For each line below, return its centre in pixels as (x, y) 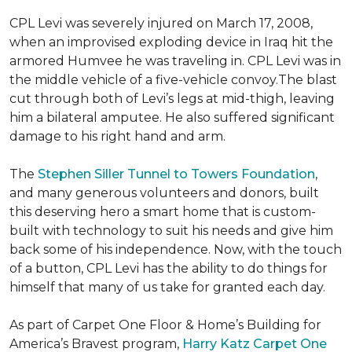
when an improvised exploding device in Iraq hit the (171, 42)
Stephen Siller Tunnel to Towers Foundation (176, 174)
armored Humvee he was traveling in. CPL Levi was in (175, 61)
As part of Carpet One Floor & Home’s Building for (165, 325)
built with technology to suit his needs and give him (171, 231)
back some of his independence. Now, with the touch (176, 249)
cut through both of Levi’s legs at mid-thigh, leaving (172, 99)
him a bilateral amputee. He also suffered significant (172, 117)
